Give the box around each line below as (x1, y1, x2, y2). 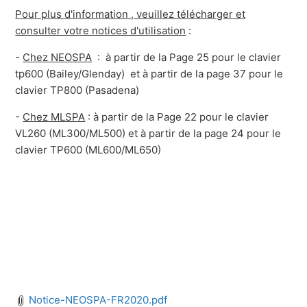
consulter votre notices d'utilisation (15, 24, 186, 38)
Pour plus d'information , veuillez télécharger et (15, 8, 246, 21)
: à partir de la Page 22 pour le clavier (85, 110, 269, 124)
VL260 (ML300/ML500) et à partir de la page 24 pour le (15, 127, 282, 140)
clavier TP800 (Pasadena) (15, 84, 140, 97)
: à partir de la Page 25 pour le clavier (92, 51, 282, 64)
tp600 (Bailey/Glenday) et (15, 67, 143, 81)
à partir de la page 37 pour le (143, 67, 284, 81)
